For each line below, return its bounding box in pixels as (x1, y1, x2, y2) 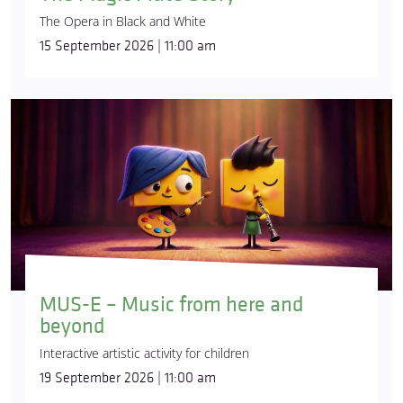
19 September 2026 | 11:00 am (40, 370, 216, 388)
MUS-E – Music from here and (40, 291, 304, 318)
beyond (40, 313, 105, 340)
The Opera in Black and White (40, 13, 206, 31)
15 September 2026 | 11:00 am (40, 38, 216, 56)
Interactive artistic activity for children (40, 345, 249, 363)
